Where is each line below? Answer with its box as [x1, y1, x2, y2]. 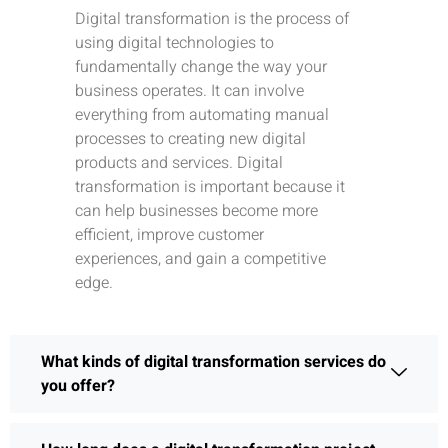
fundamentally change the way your [75, 54, 327, 79]
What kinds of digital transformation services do [41, 349, 386, 374]
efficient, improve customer [75, 222, 264, 247]
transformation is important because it [75, 174, 345, 199]
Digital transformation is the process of [75, 6, 349, 31]
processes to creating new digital [75, 126, 306, 151]
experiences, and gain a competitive [75, 246, 326, 271]
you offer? [41, 373, 115, 398]
